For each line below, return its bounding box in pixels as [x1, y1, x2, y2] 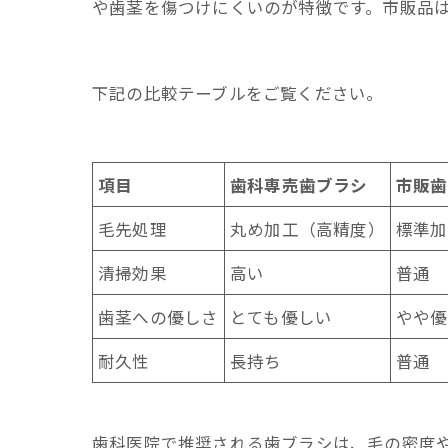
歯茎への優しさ [98, 303, 219, 329]
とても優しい [230, 303, 333, 329]
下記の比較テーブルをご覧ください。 [92, 79, 384, 105]
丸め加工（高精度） [230, 215, 385, 241]
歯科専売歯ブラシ [230, 171, 368, 197]
